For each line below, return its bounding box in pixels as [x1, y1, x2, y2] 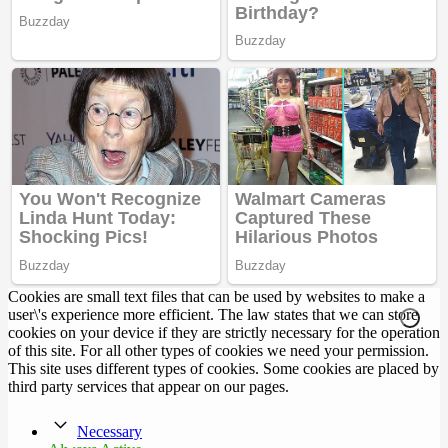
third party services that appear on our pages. [8, 378, 289, 396]
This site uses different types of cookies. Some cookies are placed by [8, 360, 439, 378]
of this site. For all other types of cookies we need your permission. [8, 342, 429, 360]
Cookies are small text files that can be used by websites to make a [8, 288, 425, 306]
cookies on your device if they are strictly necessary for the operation [8, 324, 440, 342]
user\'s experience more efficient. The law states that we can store [8, 306, 418, 324]
